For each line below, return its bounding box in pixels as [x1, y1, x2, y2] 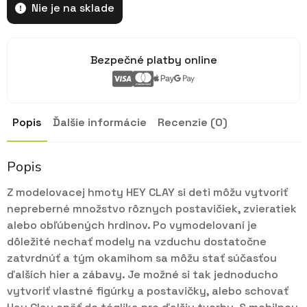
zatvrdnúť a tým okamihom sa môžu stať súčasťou [7, 251, 277, 266]
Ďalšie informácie [53, 115, 147, 130]
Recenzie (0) [158, 115, 228, 130]
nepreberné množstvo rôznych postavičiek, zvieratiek [7, 201, 297, 217]
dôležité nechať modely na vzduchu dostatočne [7, 234, 267, 249]
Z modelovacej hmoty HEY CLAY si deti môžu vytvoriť [7, 185, 288, 200]
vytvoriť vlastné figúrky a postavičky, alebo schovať [7, 284, 288, 299]
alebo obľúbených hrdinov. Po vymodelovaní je [7, 218, 257, 233]
